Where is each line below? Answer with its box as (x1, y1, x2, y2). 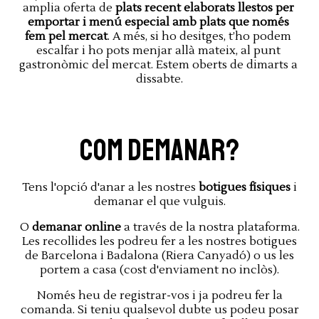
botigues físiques (199, 180, 291, 195)
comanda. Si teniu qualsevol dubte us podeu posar (20, 303, 299, 318)
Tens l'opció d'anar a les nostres (22, 180, 199, 195)
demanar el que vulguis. (93, 194, 226, 209)
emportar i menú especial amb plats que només (27, 15, 289, 30)
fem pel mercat (25, 29, 108, 44)
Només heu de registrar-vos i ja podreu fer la (36, 288, 283, 303)
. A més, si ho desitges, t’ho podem (108, 29, 291, 44)
